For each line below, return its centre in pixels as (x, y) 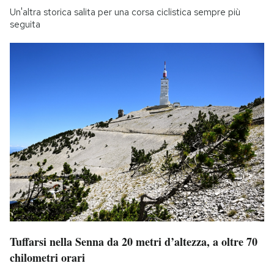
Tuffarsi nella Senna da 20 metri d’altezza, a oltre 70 (134, 241)
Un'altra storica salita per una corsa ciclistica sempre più (125, 13)
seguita (25, 25)
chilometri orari (47, 257)
